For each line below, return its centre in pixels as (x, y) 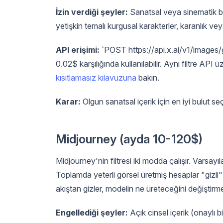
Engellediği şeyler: (92, 212)
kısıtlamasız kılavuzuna (96, 77)
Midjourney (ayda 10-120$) (129, 139)
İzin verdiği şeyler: (92, 12)
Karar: (68, 101)
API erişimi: (78, 50)
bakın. (148, 77)
